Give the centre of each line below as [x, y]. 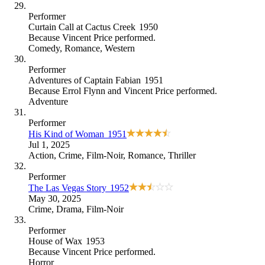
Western [120, 48]
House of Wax [55, 241]
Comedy [44, 48]
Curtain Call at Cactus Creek [82, 27]
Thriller [182, 155]
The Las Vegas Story [67, 188]
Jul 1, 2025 [49, 144]
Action [41, 155]
